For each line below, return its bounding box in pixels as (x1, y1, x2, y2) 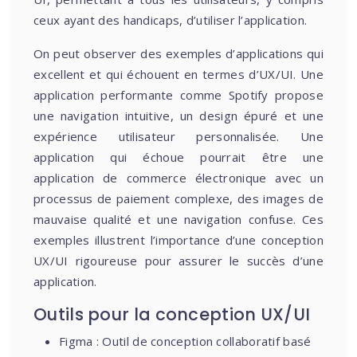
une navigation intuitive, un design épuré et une (33, 108, 324, 124)
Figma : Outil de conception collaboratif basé (59, 333, 312, 349)
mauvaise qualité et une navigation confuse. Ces (33, 211, 324, 227)
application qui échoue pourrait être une (33, 149, 324, 165)
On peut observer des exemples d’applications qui (33, 45, 324, 61)
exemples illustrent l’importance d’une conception (33, 232, 324, 248)
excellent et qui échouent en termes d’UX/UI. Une (33, 66, 324, 82)
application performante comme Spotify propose (33, 87, 324, 103)
